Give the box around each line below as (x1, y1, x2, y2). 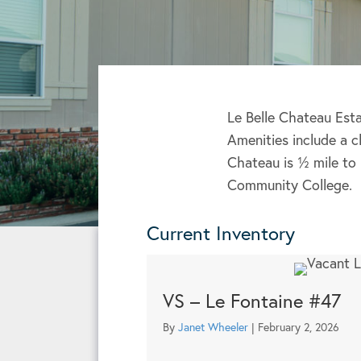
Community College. (227, 174, 352, 194)
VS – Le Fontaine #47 (163, 287, 341, 313)
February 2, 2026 (258, 318, 339, 334)
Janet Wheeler (178, 318, 248, 334)
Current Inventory (147, 219, 295, 246)
